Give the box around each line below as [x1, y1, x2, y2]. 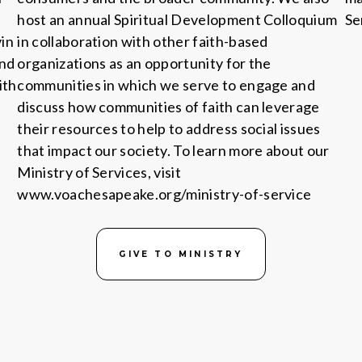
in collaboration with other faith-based [17, 32, 268, 50]
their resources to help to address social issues [17, 120, 321, 137]
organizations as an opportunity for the [17, 54, 271, 72]
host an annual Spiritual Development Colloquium [17, 11, 338, 28]
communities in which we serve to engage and [17, 76, 316, 94]
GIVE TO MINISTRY [119, 249, 243, 259]
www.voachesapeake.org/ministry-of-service [17, 185, 312, 203]
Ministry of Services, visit [17, 163, 181, 181]
